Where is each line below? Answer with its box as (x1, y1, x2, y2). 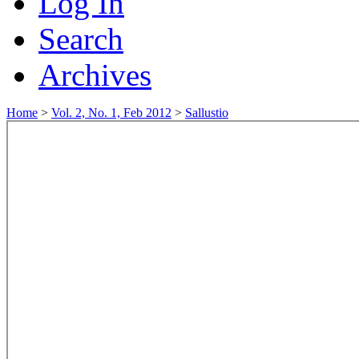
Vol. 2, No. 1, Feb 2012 (51, 105, 171, 119)
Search (38, 21, 123, 56)
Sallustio (185, 105, 228, 119)
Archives (38, 57, 151, 92)
